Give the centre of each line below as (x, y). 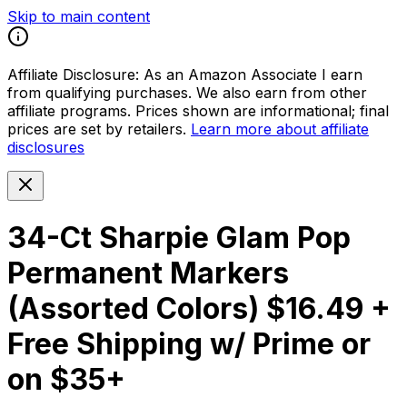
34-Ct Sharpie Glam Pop (179, 238)
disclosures (46, 147)
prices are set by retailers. (97, 129)
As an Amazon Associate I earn (253, 74)
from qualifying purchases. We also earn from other (187, 93)
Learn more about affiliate (280, 129)
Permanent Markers (148, 273)
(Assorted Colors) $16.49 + (199, 309)
